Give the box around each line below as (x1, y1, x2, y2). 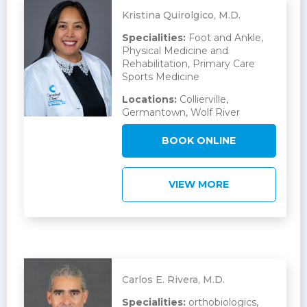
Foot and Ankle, (185, 32, 263, 45)
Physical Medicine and (121, 45, 228, 58)
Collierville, (176, 93, 228, 106)
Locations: (121, 93, 177, 106)
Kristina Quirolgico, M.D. (121, 9, 241, 22)
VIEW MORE (169, 178, 230, 191)
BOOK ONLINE (162, 134, 236, 147)
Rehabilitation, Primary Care (121, 58, 255, 71)
